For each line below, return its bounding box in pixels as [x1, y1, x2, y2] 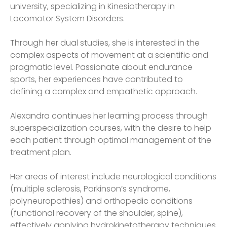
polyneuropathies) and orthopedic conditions [10, 195, 193, 207]
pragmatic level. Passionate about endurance [10, 61, 193, 73]
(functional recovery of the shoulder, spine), [10, 207, 183, 219]
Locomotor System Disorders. [10, 12, 125, 24]
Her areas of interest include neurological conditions [10, 170, 216, 182]
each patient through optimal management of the [10, 134, 211, 146]
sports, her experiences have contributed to [10, 73, 183, 85]
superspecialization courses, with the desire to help [10, 122, 211, 134]
